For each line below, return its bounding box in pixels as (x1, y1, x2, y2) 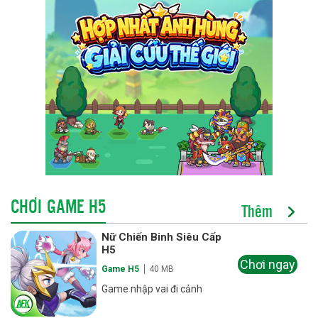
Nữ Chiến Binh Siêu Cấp (102, 231, 222, 244)
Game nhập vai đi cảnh (102, 283, 203, 295)
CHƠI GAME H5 (11, 193, 106, 219)
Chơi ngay (240, 257, 296, 273)
